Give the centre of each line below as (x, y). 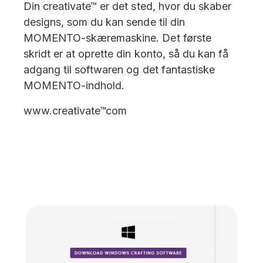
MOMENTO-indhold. (74, 85)
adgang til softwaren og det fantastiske (119, 69)
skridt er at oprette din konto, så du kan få (126, 53)
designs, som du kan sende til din (104, 22)
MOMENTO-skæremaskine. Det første (117, 38)
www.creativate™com (75, 110)
